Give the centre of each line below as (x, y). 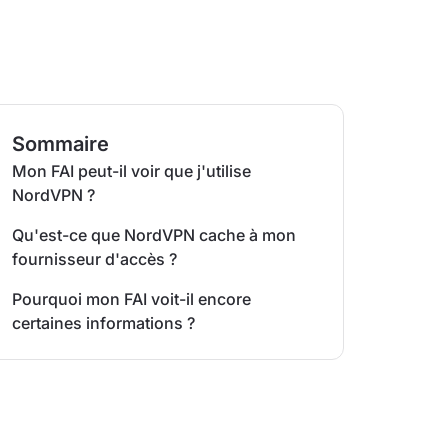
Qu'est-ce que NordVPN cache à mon (153, 235)
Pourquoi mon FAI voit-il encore (131, 299)
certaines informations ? (103, 323)
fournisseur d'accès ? (94, 259)
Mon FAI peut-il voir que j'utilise (131, 171)
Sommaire (60, 144)
